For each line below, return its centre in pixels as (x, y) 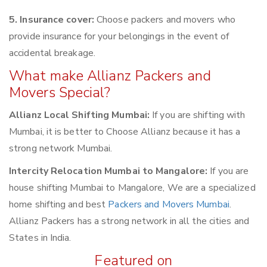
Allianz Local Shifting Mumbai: (79, 115)
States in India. (40, 238)
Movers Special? (60, 93)
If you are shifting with (198, 115)
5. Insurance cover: (52, 20)
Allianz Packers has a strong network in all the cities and (129, 221)
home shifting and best (59, 205)
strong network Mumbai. (61, 149)
